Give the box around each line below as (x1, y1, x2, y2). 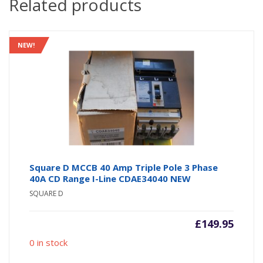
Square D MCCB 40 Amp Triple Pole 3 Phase (29, 161, 218, 173)
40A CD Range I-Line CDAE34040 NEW (29, 172, 191, 184)
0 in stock (29, 236, 68, 248)
